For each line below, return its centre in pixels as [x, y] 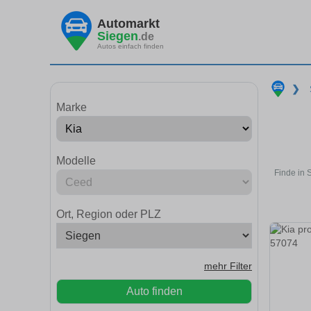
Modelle [76, 161]
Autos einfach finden [131, 46]
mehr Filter [228, 266]
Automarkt [128, 23]
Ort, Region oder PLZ [109, 214]
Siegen [118, 36]
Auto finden [154, 291]
